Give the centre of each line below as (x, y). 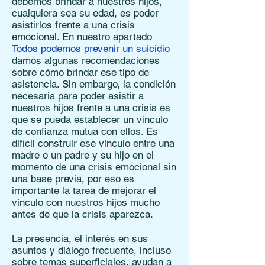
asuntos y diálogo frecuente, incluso (91, 250)
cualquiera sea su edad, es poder (85, 13)
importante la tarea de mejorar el (84, 190)
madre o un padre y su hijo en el (83, 155)
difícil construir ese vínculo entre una (93, 143)
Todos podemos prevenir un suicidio (91, 49)
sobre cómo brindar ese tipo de (80, 72)
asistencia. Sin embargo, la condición (94, 84)
